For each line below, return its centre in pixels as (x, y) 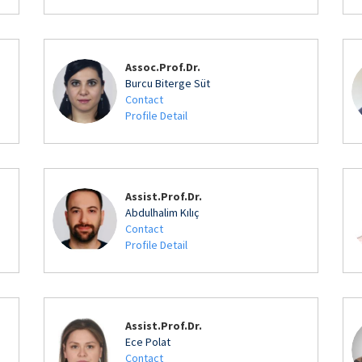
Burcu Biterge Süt (168, 83)
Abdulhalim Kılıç (162, 213)
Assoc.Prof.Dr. (163, 67)
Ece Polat (148, 342)
